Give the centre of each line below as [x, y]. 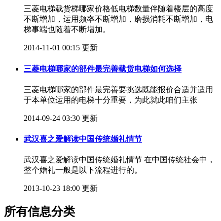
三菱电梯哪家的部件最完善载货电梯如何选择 [103, 69]
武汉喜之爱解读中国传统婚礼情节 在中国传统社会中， [119, 160]
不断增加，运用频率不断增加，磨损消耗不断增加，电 [118, 19]
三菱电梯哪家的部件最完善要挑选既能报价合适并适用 [118, 89]
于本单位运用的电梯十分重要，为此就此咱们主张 [110, 100]
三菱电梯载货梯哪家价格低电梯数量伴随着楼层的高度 [118, 9]
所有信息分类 [39, 212]
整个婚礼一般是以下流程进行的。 [83, 170]
